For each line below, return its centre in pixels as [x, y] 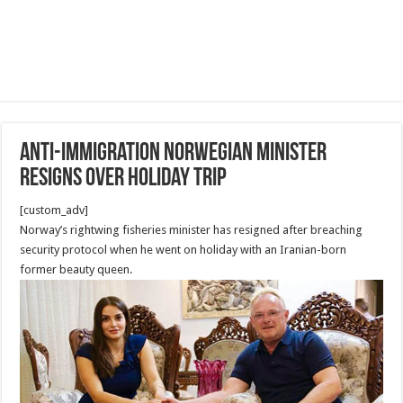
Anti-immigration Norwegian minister [174, 154]
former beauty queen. [76, 269]
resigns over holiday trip [124, 179]
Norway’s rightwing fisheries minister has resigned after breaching [192, 230]
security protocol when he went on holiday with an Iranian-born [184, 250]
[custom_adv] [54, 210]
